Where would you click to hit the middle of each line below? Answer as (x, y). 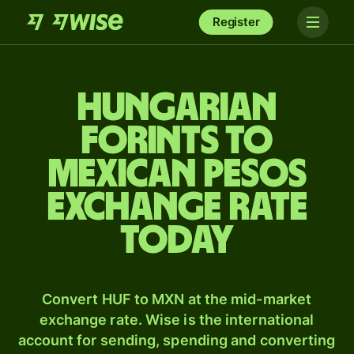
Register (236, 22)
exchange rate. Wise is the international (177, 320)
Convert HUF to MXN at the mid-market (177, 299)
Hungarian (177, 108)
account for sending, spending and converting (177, 340)
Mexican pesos (177, 175)
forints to (177, 141)
